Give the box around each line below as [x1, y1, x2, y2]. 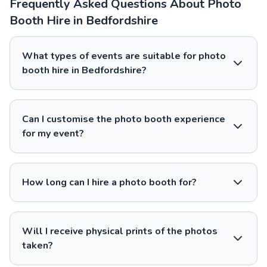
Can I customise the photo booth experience [22, 112, 225, 126]
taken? [22, 238, 53, 252]
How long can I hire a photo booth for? [22, 175, 197, 189]
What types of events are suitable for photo [22, 49, 226, 63]
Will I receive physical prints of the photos [22, 224, 218, 238]
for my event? [22, 126, 84, 140]
